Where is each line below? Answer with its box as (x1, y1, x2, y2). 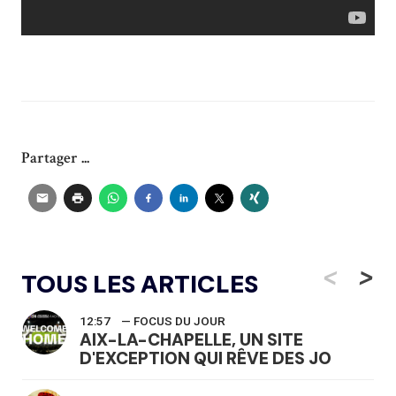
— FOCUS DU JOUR (121, 314, 225, 328)
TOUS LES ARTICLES (21, 267, 258, 301)
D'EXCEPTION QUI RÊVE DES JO (80, 346, 331, 369)
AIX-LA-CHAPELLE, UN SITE (80, 328, 303, 351)
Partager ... (21, 147, 89, 168)
